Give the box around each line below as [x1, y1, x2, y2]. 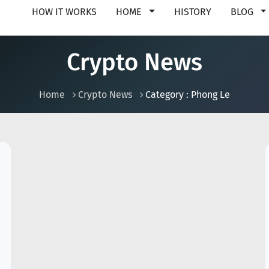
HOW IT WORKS [32, 6, 97, 17]
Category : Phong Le [145, 89, 230, 100]
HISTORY [174, 6, 211, 17]
